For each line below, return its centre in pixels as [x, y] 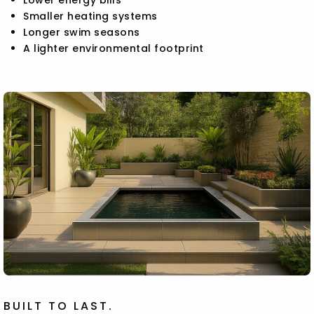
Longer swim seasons [82, 32]
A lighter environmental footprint [114, 48]
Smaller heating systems [90, 16]
